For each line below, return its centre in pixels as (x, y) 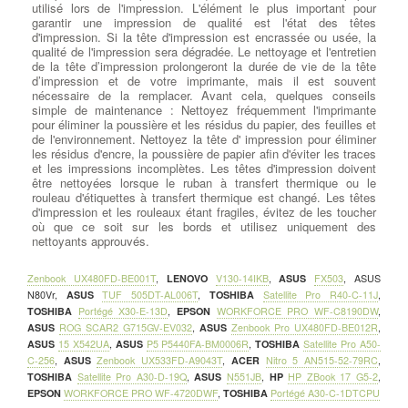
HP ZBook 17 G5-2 (333, 377)
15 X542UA (83, 344)
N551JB (245, 377)
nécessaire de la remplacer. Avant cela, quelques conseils (204, 96)
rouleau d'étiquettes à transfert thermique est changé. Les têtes (204, 198)
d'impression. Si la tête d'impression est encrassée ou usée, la (204, 37)
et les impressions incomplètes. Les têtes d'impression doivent (204, 168)
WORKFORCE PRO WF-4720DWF (141, 393)
